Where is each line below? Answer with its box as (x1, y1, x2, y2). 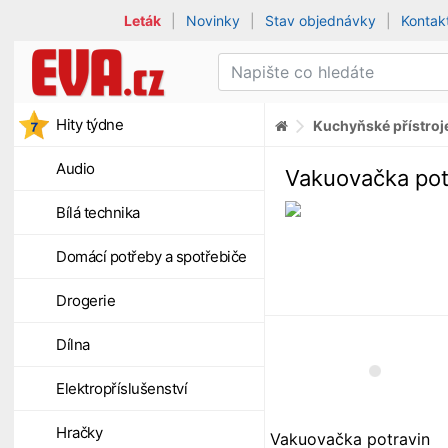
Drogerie (56, 291, 115, 310)
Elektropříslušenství (56, 379, 187, 398)
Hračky (56, 423, 102, 442)
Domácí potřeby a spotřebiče (56, 247, 247, 266)
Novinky (186, 12, 241, 29)
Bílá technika (56, 203, 140, 222)
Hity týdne (56, 115, 123, 134)
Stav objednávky (265, 12, 377, 29)
